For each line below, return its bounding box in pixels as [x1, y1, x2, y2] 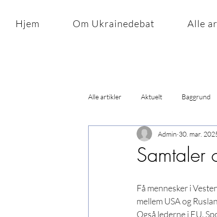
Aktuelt [141, 92, 162, 101]
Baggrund [182, 92, 211, 101]
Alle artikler [88, 92, 122, 101]
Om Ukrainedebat [73, 17, 155, 30]
